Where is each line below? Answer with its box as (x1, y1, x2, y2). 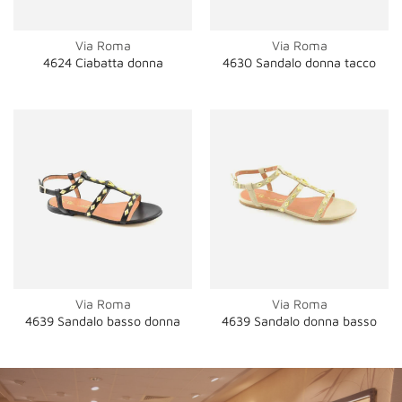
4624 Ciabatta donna (42, 55, 163, 71)
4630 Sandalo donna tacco (223, 55, 376, 71)
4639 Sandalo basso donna (25, 313, 180, 329)
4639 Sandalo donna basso (222, 313, 377, 329)
